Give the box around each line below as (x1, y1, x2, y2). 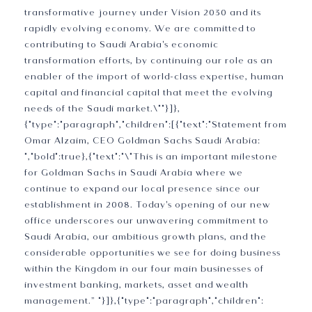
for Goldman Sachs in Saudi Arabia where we (24, 169, 243, 178)
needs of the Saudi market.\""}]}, (24, 104, 180, 114)
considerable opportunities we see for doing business (24, 249, 281, 258)
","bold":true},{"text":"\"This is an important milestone (24, 153, 278, 162)
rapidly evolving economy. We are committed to (24, 24, 256, 33)
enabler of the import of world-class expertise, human (24, 72, 284, 81)
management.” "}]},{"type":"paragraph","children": (24, 297, 264, 306)
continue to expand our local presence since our (24, 185, 260, 194)
